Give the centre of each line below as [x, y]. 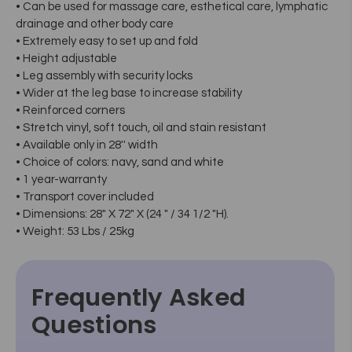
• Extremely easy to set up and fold [107, 41]
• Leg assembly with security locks [104, 75]
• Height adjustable [66, 58]
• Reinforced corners [70, 110]
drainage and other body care [95, 24]
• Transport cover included [85, 196]
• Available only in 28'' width [87, 145]
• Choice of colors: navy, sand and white [120, 162]
